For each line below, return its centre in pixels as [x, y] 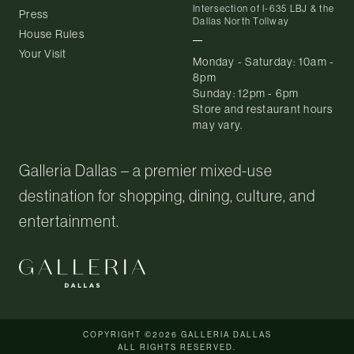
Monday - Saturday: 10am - [264, 61]
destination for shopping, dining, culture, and [167, 195]
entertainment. [69, 220]
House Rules [52, 34]
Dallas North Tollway [241, 21]
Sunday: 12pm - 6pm [246, 93]
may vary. [218, 124]
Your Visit [43, 53]
